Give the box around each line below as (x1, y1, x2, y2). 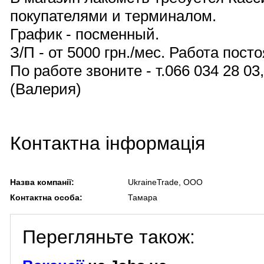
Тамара (128, 193, 157, 202)
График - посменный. (10, 26, 159, 42)
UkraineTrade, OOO (128, 177, 203, 187)
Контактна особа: (10, 193, 82, 202)
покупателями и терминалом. (10, 8, 216, 24)
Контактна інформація (10, 133, 205, 154)
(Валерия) (10, 81, 81, 97)
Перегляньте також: (22, 226, 195, 247)
